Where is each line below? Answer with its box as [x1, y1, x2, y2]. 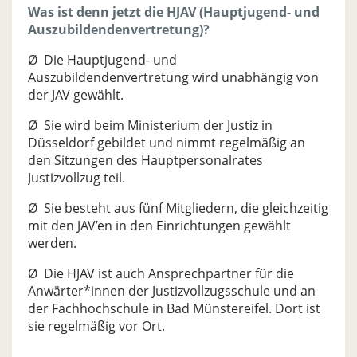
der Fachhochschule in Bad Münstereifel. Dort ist [28, 300, 320, 317]
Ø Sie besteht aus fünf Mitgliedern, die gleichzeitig [28, 199, 328, 217]
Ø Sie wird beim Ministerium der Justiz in [28, 116, 273, 134]
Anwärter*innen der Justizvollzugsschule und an [28, 282, 316, 300]
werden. [28, 234, 76, 252]
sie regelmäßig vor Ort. [28, 317, 165, 335]
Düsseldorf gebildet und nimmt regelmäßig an [28, 134, 305, 151]
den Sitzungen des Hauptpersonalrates [28, 151, 263, 169]
